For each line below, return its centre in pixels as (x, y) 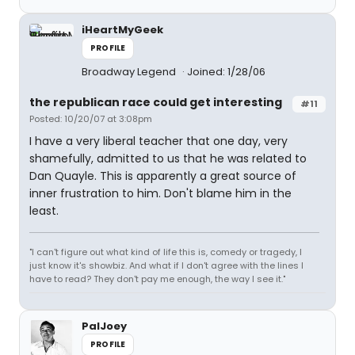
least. (44, 211)
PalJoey (104, 326)
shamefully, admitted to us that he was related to (168, 158)
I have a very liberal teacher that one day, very (158, 141)
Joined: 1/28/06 (226, 72)
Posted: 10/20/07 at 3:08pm (91, 119)
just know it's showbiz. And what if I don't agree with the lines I (166, 265)
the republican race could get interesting (156, 102)
